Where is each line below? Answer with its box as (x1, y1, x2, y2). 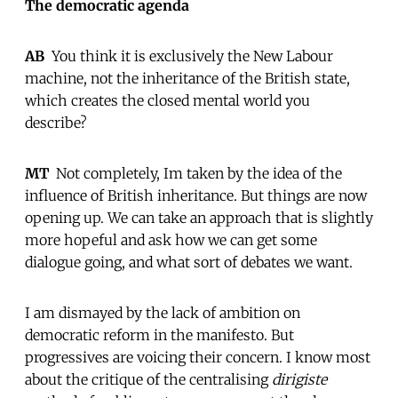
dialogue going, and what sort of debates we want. (25, 252, 353, 271)
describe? (25, 113, 87, 131)
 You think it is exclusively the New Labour (44, 46, 333, 65)
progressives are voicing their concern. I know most (25, 347, 370, 366)
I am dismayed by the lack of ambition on (25, 303, 300, 322)
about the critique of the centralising (25, 370, 272, 388)
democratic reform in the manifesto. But (25, 325, 294, 344)
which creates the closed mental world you (25, 91, 310, 109)
